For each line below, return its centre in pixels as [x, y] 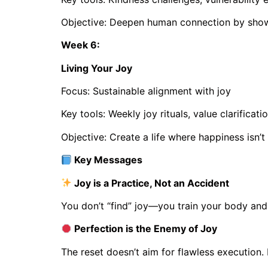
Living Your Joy [97, 68]
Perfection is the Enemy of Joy [145, 229]
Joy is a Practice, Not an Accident [151, 183]
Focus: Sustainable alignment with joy [146, 91]
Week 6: [82, 45]
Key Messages [107, 160]
